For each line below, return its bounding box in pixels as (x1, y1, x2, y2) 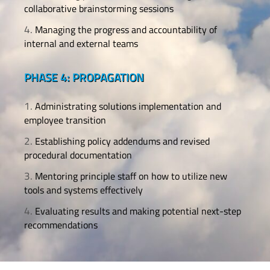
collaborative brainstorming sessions (24, 1, 174, 16)
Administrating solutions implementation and (35, 99, 221, 114)
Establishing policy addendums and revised (35, 134, 210, 149)
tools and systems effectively (24, 183, 143, 198)
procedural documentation (24, 148, 132, 163)
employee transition (24, 113, 106, 128)
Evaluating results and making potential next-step (35, 204, 241, 219)
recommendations (24, 218, 98, 233)
